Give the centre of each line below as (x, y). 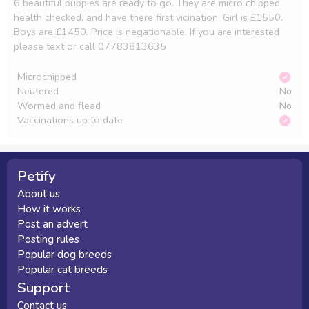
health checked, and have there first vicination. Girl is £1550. (148, 17)
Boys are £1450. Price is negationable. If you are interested (147, 32)
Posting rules (48, 239)
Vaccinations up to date (70, 120)
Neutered (38, 91)
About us (39, 194)
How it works (49, 209)
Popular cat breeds (62, 270)
